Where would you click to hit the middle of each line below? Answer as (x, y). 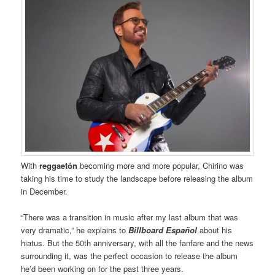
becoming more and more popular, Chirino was (161, 165)
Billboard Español (164, 230)
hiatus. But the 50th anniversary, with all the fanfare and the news (137, 243)
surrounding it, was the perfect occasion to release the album (130, 256)
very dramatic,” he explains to (75, 230)
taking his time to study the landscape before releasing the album (137, 178)
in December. (45, 191)
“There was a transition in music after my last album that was (130, 217)
